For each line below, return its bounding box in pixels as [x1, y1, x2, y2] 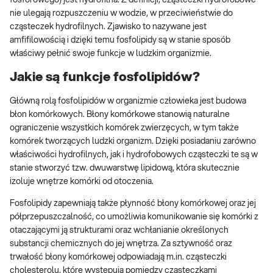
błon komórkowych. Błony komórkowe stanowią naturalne [10, 110, 230, 119]
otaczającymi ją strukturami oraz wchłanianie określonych [10, 226, 229, 235]
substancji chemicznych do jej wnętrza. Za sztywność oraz [10, 239, 232, 249]
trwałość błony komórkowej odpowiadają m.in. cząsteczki [10, 253, 227, 262]
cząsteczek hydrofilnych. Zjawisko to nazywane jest [10, 22, 207, 31]
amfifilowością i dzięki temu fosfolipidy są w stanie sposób [10, 35, 230, 44]
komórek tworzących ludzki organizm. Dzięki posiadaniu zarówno [10, 137, 256, 146]
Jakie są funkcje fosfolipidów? [10, 70, 200, 83]
